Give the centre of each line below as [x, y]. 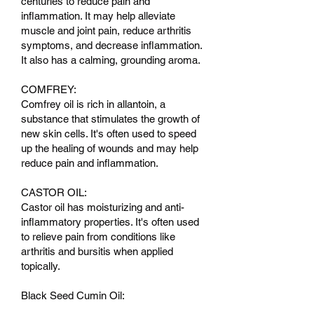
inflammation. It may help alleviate [98, 15]
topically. [41, 266]
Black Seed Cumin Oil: [73, 295]
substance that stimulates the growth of [110, 118]
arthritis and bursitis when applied [97, 251]
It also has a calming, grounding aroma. [111, 60]
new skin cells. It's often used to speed [109, 133]
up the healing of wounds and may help [110, 148]
